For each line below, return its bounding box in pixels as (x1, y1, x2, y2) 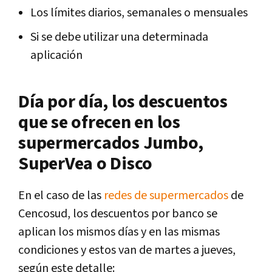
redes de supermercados (104, 187, 228, 203)
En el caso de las (18, 187, 104, 203)
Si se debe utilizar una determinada (30, 29, 208, 45)
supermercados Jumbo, (18, 131, 203, 155)
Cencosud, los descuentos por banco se (18, 205, 217, 222)
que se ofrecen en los (18, 110, 180, 135)
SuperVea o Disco (18, 151, 152, 176)
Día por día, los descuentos (18, 89, 228, 114)
